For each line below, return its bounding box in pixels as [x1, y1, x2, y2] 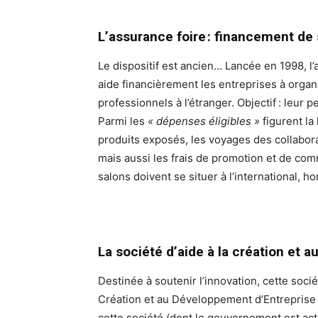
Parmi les [98, 114, 148, 128]
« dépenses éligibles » [148, 114, 260, 128]
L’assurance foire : [98, 28, 214, 45]
